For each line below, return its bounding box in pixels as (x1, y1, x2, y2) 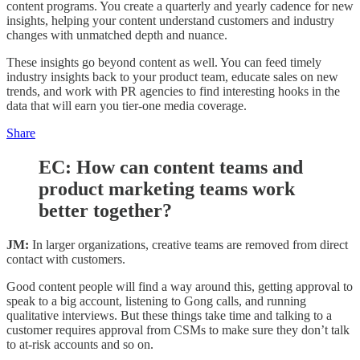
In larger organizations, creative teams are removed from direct (29, 237, 348, 252)
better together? (39, 200, 172, 222)
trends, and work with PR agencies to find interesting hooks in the (6, 84, 340, 99)
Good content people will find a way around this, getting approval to (6, 279, 353, 293)
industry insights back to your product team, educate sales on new (6, 70, 338, 84)
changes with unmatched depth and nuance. (6, 28, 231, 43)
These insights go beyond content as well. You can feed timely (6, 55, 321, 70)
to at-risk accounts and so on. (6, 337, 157, 351)
